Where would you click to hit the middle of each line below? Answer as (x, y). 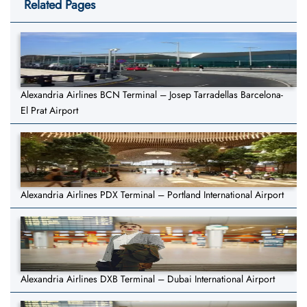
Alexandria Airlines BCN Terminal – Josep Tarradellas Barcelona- (152, 95)
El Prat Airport (49, 111)
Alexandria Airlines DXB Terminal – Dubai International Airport (148, 279)
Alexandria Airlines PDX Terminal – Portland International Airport (152, 195)
